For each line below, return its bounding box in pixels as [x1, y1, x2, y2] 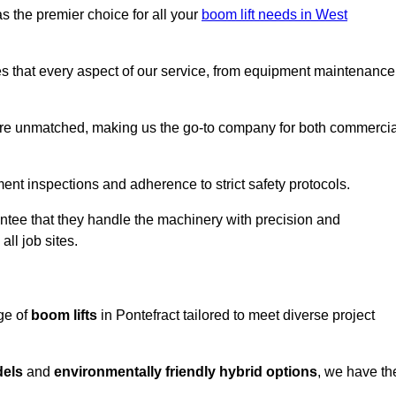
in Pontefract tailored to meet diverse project [97, 308, 375, 324]
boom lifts [31, 308, 97, 324]
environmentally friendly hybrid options [54, 364, 317, 380]
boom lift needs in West [202, 7, 347, 23]
